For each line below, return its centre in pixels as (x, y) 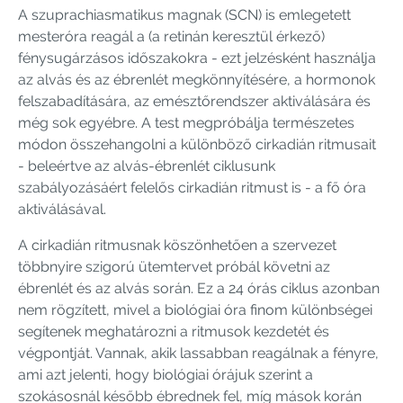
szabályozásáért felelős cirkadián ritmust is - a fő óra (192, 187)
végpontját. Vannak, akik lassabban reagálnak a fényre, (198, 353)
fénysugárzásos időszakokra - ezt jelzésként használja (197, 58)
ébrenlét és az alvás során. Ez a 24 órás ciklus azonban (199, 288)
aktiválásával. (62, 209)
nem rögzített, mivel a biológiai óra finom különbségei (195, 309)
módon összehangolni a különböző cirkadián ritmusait (197, 144)
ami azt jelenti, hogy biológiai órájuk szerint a (166, 374)
